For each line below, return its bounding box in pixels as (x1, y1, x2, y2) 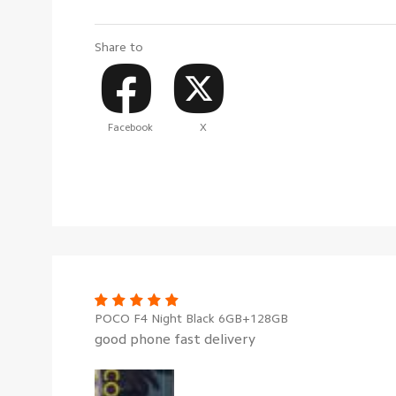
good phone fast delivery (95, 332, 255, 347)
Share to (95, 40, 143, 53)
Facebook (108, 122, 154, 133)
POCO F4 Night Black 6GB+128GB (95, 312, 288, 325)
